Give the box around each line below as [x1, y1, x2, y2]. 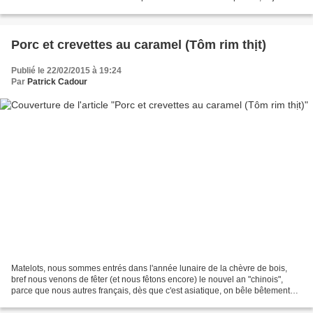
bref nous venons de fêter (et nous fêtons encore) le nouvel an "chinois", [11, 275, 283, 285]
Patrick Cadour [27, 76, 87, 87]
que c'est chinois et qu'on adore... [11, 297, 137, 307]
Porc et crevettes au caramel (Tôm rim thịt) [11, 37, 266, 52]
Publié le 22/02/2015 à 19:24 [11, 65, 122, 75]
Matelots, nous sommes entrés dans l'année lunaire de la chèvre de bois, [11, 263, 287, 274]
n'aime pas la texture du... [11, 3, 108, 13]
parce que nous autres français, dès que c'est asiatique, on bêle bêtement [11, 286, 290, 296]
